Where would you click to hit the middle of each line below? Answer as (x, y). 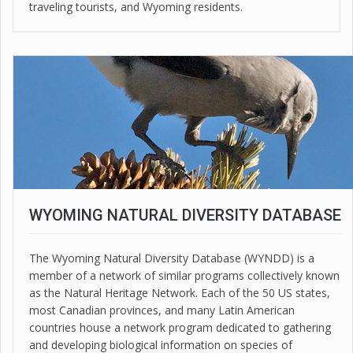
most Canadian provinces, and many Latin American (162, 310)
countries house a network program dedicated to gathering (180, 328)
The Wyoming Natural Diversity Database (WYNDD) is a (172, 258)
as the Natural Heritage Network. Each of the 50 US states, (180, 293)
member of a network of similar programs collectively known (184, 276)
